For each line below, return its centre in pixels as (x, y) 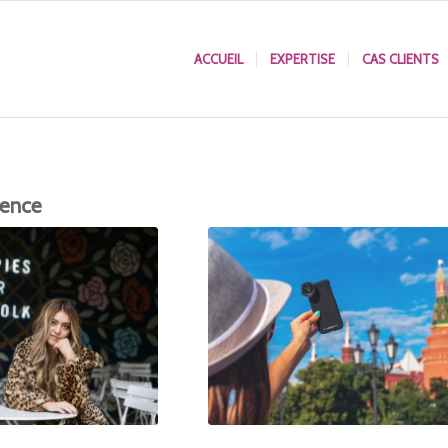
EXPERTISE (302, 59)
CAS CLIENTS (400, 59)
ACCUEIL (218, 59)
